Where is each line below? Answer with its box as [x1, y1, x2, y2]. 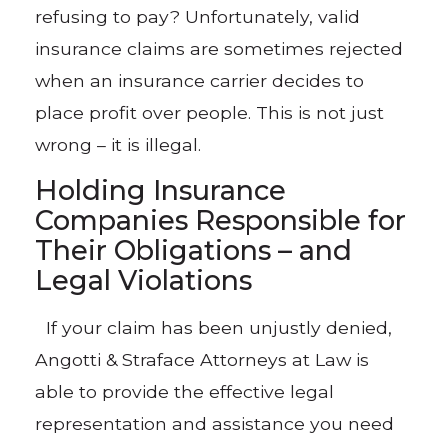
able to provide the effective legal [35, 380, 335, 402]
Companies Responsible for [35, 203, 407, 237]
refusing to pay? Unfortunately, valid [35, 6, 361, 28]
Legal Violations [35, 263, 253, 297]
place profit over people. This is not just [35, 102, 385, 124]
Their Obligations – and [35, 233, 353, 267]
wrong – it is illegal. [35, 134, 202, 156]
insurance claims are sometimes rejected [35, 38, 404, 60]
